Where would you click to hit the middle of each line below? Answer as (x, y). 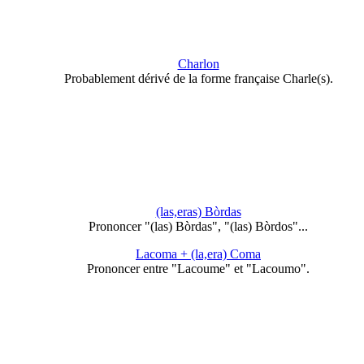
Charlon (198, 64)
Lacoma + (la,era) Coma (198, 253)
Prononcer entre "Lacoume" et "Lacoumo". (198, 268)
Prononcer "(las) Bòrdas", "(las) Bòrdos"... (198, 226)
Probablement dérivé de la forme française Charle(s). (198, 79)
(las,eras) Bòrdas (198, 211)
